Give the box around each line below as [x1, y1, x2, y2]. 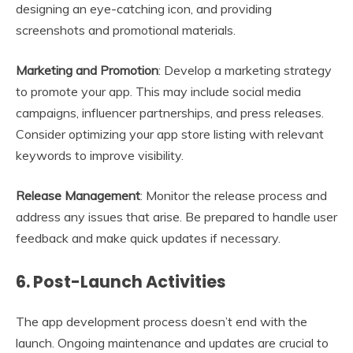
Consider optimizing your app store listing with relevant [16, 125, 324, 142]
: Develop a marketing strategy [158, 61, 332, 78]
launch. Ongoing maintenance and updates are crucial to [16, 335, 329, 351]
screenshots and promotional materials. [16, 21, 236, 38]
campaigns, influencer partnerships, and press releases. [16, 104, 324, 121]
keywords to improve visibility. [16, 147, 184, 163]
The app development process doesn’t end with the [16, 314, 307, 330]
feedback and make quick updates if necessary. [16, 229, 281, 246]
